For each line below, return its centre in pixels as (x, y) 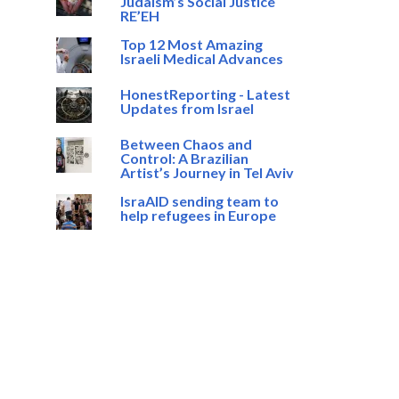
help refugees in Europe (198, 215)
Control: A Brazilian (184, 158)
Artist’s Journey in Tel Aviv (207, 172)
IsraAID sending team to (199, 201)
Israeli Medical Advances (201, 58)
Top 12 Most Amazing (191, 44)
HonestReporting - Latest (205, 94)
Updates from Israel (187, 108)
